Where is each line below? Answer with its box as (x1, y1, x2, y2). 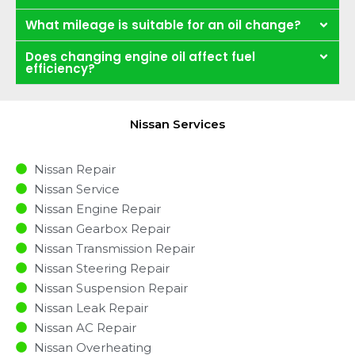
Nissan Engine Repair (33, 200, 161, 216)
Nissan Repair (33, 161, 116, 177)
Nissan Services (130, 116, 225, 132)
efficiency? (25, 59, 95, 77)
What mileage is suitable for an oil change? (25, 16, 301, 33)
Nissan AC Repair (33, 319, 136, 335)
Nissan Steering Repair (33, 260, 170, 276)
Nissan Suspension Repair (33, 280, 188, 296)
